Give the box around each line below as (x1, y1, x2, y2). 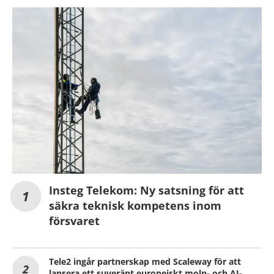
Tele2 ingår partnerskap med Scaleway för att (49, 255, 241, 267)
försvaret (49, 213, 100, 228)
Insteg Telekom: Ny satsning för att (49, 182, 244, 198)
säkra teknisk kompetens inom (49, 198, 221, 213)
